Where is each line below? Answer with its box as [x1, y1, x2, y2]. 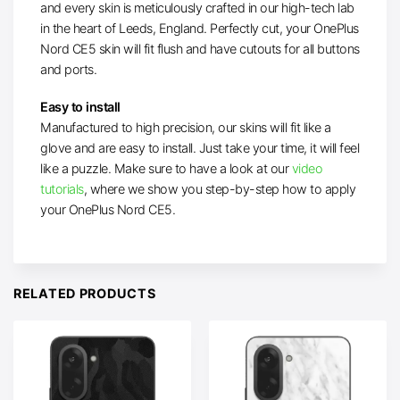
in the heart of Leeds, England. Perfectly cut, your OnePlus [40, 21, 359, 37]
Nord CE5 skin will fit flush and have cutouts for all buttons [40, 41, 360, 57]
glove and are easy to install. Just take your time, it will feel [40, 140, 359, 156]
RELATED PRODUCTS [13, 285, 156, 301]
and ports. [40, 62, 96, 78]
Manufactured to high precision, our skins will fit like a [40, 120, 331, 136]
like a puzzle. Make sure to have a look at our [40, 161, 292, 177]
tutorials [40, 181, 84, 197]
